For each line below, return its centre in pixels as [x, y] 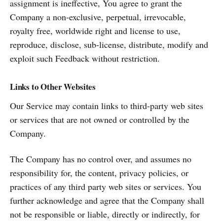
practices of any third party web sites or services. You [106, 186]
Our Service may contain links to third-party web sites [107, 106]
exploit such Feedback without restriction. [85, 58]
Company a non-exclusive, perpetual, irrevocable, [98, 17]
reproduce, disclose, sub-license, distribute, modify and [109, 44]
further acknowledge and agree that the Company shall [107, 200]
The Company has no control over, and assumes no [101, 159]
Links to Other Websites [53, 87]
